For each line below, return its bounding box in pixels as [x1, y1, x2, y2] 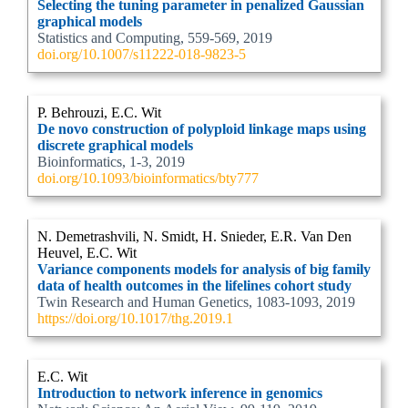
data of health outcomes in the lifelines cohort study [37, 278, 352, 293]
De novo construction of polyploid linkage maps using [37, 121, 366, 137]
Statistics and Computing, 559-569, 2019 [37, 30, 272, 46]
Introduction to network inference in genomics [37, 385, 322, 401]
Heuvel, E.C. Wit [37, 245, 137, 260]
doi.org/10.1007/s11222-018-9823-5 [37, 46, 246, 62]
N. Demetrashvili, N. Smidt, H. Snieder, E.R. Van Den [37, 229, 352, 244]
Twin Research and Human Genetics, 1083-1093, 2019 [37, 294, 355, 310]
